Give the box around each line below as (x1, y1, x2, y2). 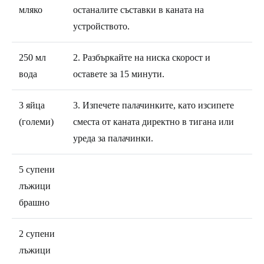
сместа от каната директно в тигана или (73, 116, 234, 127)
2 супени (19, 228, 55, 239)
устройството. (73, 21, 130, 31)
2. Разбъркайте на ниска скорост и (73, 52, 210, 62)
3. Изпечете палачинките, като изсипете (73, 100, 234, 110)
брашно (19, 197, 49, 207)
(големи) (19, 116, 54, 127)
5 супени (19, 164, 55, 174)
